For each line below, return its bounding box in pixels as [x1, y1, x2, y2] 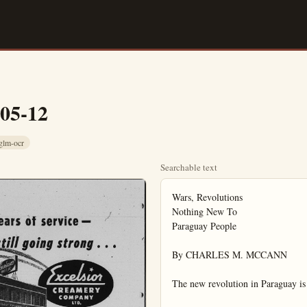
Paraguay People [172, 219, 236, 233]
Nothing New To [172, 205, 237, 219]
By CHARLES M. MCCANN [172, 248, 287, 262]
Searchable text [160, 161, 217, 174]
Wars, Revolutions [172, 191, 243, 204]
